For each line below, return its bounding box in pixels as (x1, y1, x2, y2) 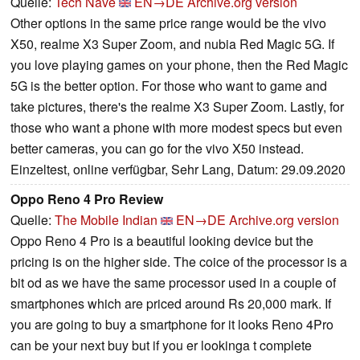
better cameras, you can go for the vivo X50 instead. (10, 138, 304, 157)
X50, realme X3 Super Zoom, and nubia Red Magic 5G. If (10, 34, 334, 53)
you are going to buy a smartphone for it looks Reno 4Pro (10, 314, 333, 333)
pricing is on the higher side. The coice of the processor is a (10, 252, 347, 271)
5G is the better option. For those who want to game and (10, 76, 327, 95)
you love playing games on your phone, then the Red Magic (10, 55, 348, 74)
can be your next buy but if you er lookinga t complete (10, 335, 312, 354)
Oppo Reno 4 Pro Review (10, 189, 163, 208)
